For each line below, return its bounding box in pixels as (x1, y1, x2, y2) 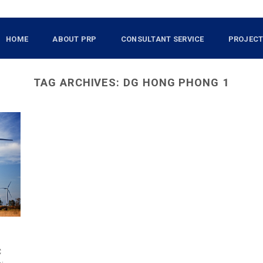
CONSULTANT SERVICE (120, 34, 204, 43)
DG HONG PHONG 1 (123, 76, 230, 89)
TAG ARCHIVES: (33, 76, 124, 89)
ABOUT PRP (52, 34, 97, 43)
